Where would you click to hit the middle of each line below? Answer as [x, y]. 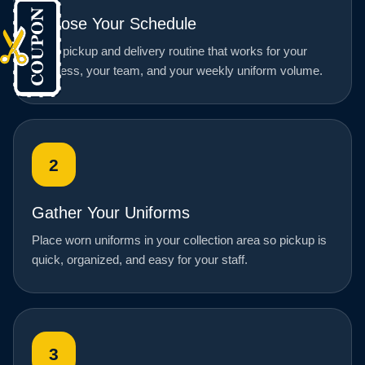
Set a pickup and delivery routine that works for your [169, 51]
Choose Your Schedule [114, 24]
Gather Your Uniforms [111, 213]
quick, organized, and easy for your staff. [140, 260]
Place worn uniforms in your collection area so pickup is [179, 240]
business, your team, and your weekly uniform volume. [177, 71]
